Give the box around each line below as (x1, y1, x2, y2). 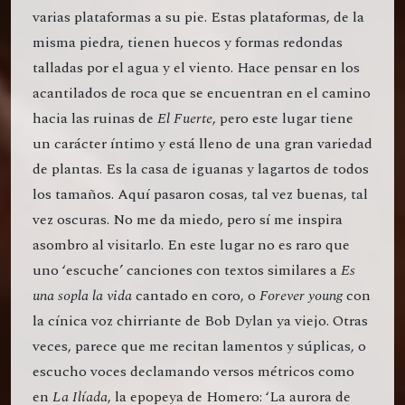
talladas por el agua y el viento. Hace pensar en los (33, 57, 360, 80)
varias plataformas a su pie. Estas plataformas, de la (33, 6, 364, 29)
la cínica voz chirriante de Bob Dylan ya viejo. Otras (33, 310, 368, 333)
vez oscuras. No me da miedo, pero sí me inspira (33, 209, 343, 231)
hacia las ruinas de (33, 108, 157, 130)
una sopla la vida (33, 285, 132, 307)
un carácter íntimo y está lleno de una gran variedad (33, 133, 372, 155)
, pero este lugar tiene (212, 108, 353, 130)
